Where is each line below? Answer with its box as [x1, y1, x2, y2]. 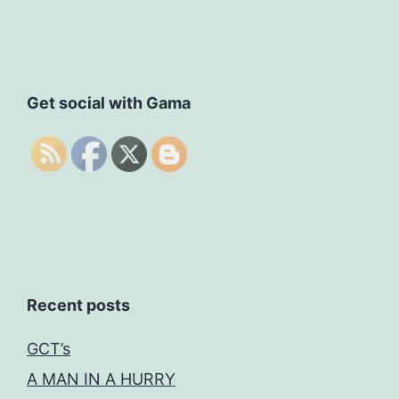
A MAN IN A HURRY [27, 369, 175, 388]
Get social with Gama [27, 93, 191, 112]
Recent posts [27, 295, 130, 314]
